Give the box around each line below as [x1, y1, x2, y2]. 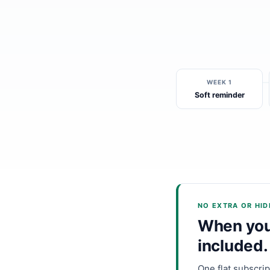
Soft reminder [194, 90, 245, 99]
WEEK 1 [207, 78, 232, 86]
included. [198, 236, 268, 255]
